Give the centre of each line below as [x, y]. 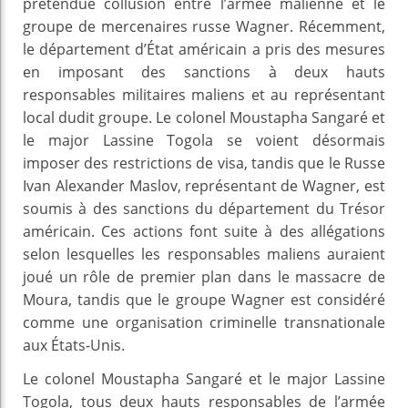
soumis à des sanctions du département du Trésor [204, 208]
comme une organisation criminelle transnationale [204, 322]
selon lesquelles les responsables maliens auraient [204, 254]
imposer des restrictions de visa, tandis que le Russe [204, 163]
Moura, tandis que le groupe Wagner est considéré [204, 299]
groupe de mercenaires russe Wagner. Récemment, [204, 26]
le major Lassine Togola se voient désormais [204, 140]
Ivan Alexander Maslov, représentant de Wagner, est [204, 185]
